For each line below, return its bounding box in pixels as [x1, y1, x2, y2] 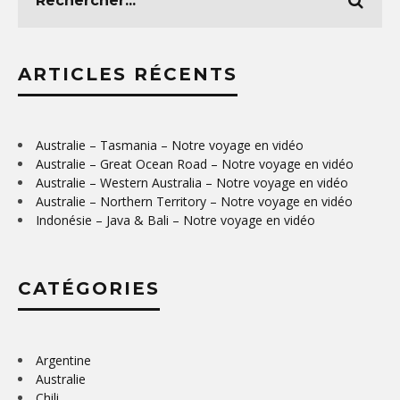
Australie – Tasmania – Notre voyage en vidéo [36, 136, 304, 154]
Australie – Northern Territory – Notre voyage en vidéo [36, 192, 353, 210]
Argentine [36, 351, 91, 369]
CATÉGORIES [18, 277, 160, 299]
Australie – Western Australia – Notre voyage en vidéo [36, 173, 348, 191]
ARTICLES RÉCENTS [18, 62, 237, 85]
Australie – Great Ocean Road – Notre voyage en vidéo [36, 154, 354, 172]
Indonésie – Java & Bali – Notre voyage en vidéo [36, 211, 315, 229]
